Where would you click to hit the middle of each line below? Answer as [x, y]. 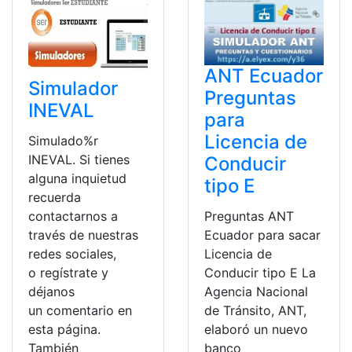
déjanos [51, 292]
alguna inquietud [77, 179]
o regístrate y [68, 273]
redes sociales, [72, 254]
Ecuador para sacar [262, 235]
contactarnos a [73, 216]
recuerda [55, 198]
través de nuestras [83, 235]
